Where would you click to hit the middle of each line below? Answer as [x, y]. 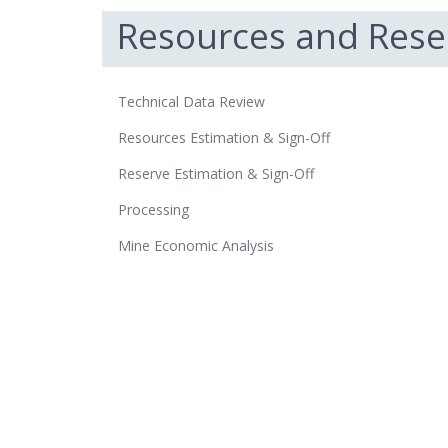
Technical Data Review [191, 101]
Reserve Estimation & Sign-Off [216, 173]
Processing [153, 209]
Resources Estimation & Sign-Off [224, 137]
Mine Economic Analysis [198, 245]
